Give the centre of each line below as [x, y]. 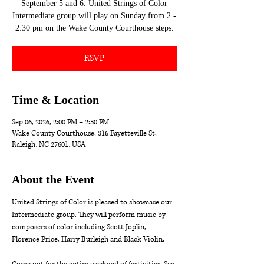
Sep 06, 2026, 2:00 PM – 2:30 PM [60, 122]
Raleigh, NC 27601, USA [49, 145]
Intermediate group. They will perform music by [90, 215]
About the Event [53, 179]
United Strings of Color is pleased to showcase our [93, 202]
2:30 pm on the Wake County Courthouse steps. [94, 28]
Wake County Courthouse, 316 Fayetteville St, [84, 133]
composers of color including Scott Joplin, [81, 227]
